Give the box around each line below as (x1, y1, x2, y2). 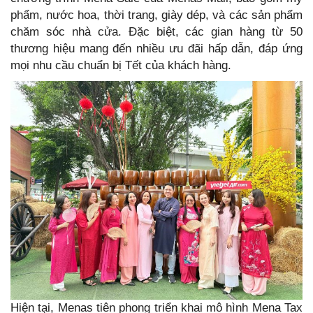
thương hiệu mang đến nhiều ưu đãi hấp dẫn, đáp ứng (10, 41, 303, 55)
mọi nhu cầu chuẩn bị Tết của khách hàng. (10, 58, 231, 72)
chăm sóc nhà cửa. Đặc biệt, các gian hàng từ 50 (10, 24, 303, 38)
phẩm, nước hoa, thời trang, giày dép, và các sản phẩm (10, 8, 303, 22)
